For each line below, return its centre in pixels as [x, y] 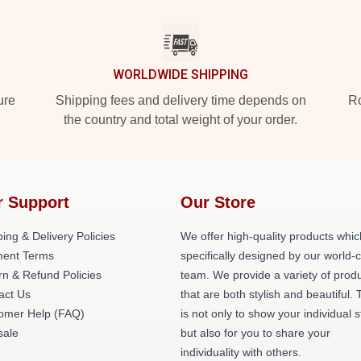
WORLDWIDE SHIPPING [180, 75]
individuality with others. [241, 352]
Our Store [218, 202]
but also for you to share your [255, 333]
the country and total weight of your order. [180, 120]
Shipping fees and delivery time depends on [180, 100]
